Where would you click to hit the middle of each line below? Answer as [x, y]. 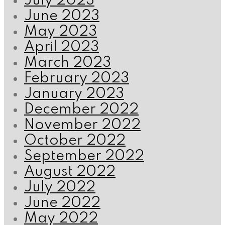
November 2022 [82, 126]
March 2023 [68, 63]
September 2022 [84, 157]
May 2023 [61, 32]
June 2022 [62, 203]
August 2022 [70, 172]
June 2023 [62, 17]
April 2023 [62, 48]
